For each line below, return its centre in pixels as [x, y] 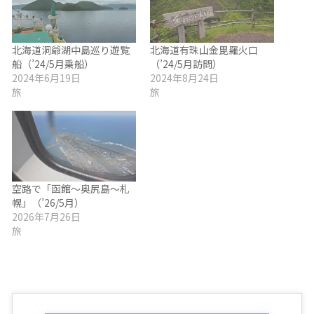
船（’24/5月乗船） [53, 64]
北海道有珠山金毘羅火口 [204, 50]
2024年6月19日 [46, 78]
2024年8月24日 [184, 78]
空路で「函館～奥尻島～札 [70, 189]
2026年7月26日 [46, 217]
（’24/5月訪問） [186, 64]
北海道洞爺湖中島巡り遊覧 [70, 50]
